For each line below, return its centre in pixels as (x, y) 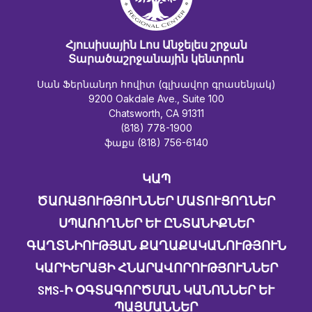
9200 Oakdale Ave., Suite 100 (156, 98)
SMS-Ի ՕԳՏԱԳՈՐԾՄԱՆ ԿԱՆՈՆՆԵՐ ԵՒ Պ (156, 289)
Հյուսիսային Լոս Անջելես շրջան (156, 44)
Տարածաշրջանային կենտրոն (156, 58)
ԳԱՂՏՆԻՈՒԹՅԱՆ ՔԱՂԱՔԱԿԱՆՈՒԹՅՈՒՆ (156, 245)
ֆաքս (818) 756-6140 (156, 142)
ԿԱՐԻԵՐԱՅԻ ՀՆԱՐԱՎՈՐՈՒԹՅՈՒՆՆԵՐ (156, 267)
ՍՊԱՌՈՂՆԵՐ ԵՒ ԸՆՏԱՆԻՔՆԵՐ (152, 223)
